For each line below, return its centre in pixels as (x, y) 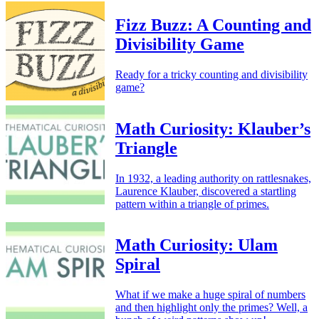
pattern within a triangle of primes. (192, 204)
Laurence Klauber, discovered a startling (206, 191)
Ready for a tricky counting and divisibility (211, 74)
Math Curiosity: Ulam (197, 245)
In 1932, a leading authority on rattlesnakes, (213, 178)
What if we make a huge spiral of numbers (210, 295)
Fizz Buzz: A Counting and (213, 25)
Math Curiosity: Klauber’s (213, 129)
